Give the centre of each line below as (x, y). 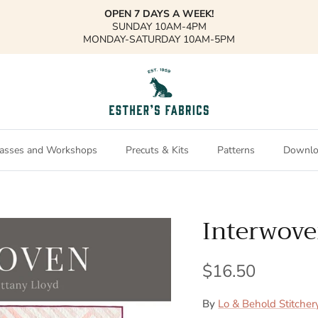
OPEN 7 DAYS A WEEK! (159, 14)
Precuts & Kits (157, 150)
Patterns (236, 150)
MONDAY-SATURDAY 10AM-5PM (159, 40)
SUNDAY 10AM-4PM (159, 27)
